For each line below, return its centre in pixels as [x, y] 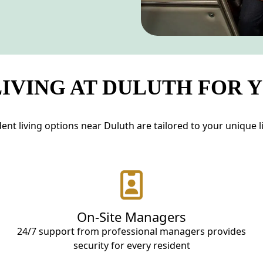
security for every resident [131, 245]
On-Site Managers [131, 216]
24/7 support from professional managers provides [131, 231]
